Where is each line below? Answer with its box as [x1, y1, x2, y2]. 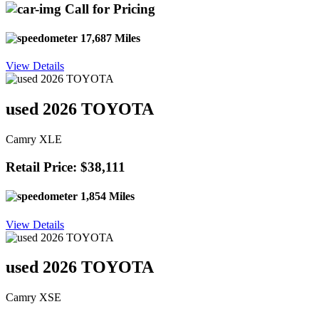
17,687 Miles [78, 32, 140, 45]
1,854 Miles [78, 190, 135, 203]
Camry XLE [6, 133, 62, 146]
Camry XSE [6, 291, 61, 304]
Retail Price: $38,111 [6, 159, 125, 174]
